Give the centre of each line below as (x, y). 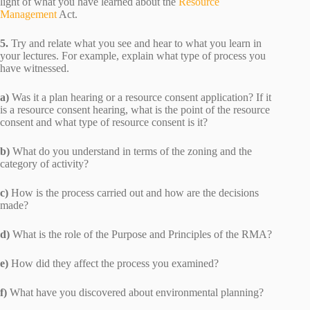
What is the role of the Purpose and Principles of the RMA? (141, 235)
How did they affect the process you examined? (113, 264)
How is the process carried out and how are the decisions (134, 193)
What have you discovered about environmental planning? (137, 293)
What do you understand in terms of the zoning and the (132, 152)
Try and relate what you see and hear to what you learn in (136, 44)
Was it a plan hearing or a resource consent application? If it (142, 98)
